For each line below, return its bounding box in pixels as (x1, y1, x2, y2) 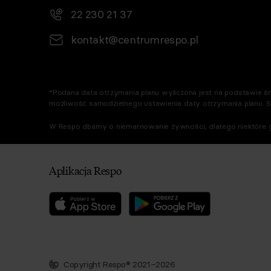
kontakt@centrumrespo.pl (71, 32, 198, 47)
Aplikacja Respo (49, 163, 122, 178)
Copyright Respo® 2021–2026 (64, 259, 175, 270)
